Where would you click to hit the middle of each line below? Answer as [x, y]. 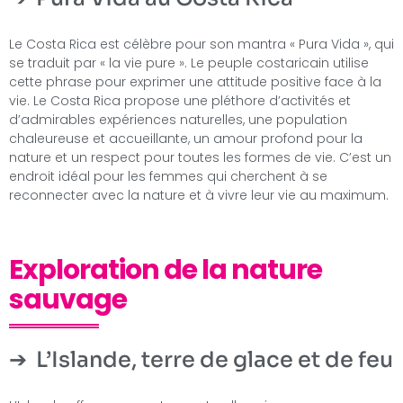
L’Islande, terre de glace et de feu [215, 359]
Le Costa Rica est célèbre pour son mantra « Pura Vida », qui [201, 44]
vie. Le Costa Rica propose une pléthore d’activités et [180, 100]
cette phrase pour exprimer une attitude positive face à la [195, 81]
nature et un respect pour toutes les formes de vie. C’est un [200, 157]
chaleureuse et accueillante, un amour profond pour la [186, 138]
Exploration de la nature [166, 269]
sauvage [68, 299]
